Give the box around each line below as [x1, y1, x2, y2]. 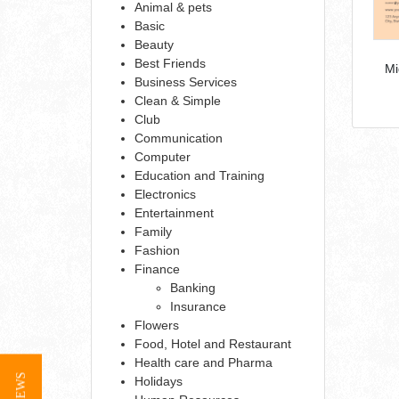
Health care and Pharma [134, 354, 273, 370]
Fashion [134, 242, 180, 257]
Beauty [134, 37, 174, 52]
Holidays [134, 373, 183, 388]
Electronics [134, 186, 196, 201]
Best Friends [134, 55, 206, 70]
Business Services [134, 74, 237, 89]
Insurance [170, 298, 226, 313]
